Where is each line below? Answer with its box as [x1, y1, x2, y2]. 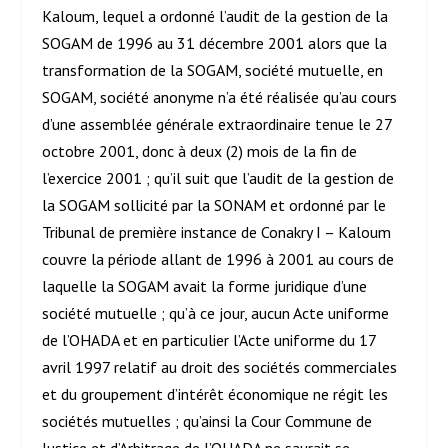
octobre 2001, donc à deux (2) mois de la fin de [42, 141, 358, 162]
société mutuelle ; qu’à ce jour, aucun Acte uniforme [42, 303, 390, 324]
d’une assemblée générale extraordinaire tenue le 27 [42, 114, 393, 135]
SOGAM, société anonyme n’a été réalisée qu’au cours [42, 87, 398, 108]
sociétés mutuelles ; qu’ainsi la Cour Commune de [42, 411, 373, 432]
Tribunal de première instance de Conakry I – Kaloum [42, 222, 392, 243]
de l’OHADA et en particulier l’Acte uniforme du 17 [42, 330, 377, 351]
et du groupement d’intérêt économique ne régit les [42, 384, 389, 405]
